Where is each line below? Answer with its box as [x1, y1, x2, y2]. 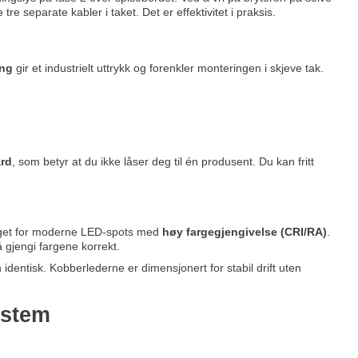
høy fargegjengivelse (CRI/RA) [161, 225, 327, 239]
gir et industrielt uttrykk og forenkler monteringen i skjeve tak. [12, 62, 324, 75]
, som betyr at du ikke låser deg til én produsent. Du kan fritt [11, 155, 314, 169]
